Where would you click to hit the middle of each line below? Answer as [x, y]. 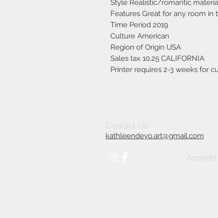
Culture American [140, 36]
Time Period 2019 [139, 25]
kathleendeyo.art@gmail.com [155, 136]
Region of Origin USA [146, 47]
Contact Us [127, 125]
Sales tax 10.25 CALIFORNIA [157, 58]
